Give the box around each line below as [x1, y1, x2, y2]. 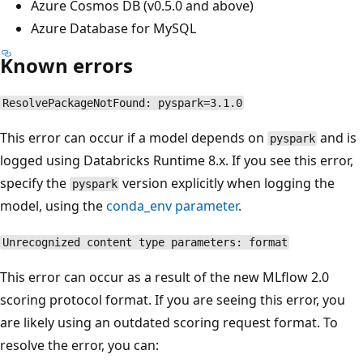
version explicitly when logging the [119, 173, 335, 192]
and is [317, 128, 357, 147]
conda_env [106, 196, 172, 215]
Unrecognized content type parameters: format [2, 235, 288, 249]
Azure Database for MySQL [31, 19, 196, 37]
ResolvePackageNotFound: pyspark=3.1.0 [2, 96, 242, 109]
